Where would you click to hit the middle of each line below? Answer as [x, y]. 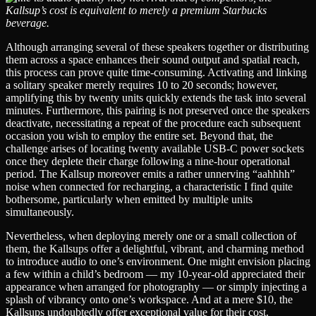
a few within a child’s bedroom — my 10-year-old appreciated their [155, 274]
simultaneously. [40, 212]
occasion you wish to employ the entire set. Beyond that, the [139, 135]
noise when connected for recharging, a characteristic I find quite [149, 186]
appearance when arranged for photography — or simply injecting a [156, 286]
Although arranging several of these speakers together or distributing [157, 47]
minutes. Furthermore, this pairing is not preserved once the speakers [158, 110]
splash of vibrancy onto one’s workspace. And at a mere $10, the [149, 299]
